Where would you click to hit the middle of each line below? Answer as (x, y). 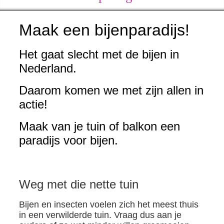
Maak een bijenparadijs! (106, 30)
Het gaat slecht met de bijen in (99, 54)
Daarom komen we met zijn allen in (111, 90)
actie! (33, 104)
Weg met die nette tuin (78, 184)
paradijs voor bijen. (68, 140)
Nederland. (47, 68)
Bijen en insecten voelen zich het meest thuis (108, 204)
